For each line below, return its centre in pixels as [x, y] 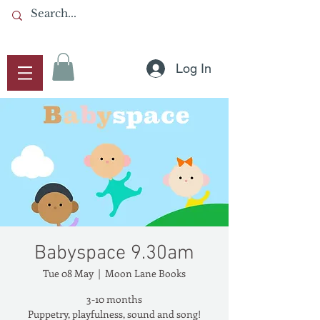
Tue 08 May [68, 274]
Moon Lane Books [145, 274]
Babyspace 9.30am [114, 254]
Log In [193, 68]
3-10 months [114, 299]
